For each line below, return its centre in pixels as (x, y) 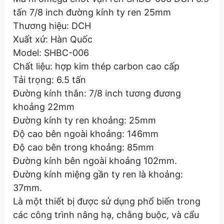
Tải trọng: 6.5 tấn (49, 80)
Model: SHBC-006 (51, 53)
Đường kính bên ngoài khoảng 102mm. (95, 161)
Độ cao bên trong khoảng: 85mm (83, 147)
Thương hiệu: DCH (52, 26)
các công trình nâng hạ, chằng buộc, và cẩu (106, 215)
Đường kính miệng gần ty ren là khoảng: (98, 174)
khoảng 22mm (44, 107)
